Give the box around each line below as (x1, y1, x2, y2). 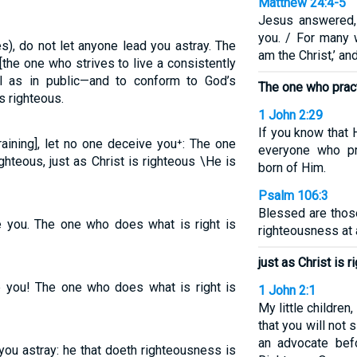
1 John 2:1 (257, 283, 316, 298)
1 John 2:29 (257, 108, 323, 123)
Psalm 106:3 (257, 188, 328, 203)
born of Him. (257, 160, 326, 175)
